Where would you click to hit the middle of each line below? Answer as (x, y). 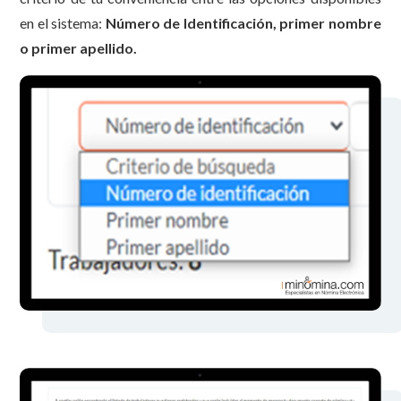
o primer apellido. (79, 47)
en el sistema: (63, 22)
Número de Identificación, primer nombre (243, 22)
